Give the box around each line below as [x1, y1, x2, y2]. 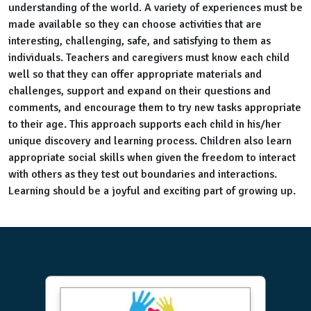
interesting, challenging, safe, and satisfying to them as [8, 34, 271, 49]
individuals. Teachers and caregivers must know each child [8, 51, 289, 65]
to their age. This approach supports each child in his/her [8, 117, 281, 132]
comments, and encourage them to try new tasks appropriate [8, 101, 301, 115]
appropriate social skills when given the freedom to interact [8, 151, 296, 165]
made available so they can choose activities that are [8, 17, 262, 32]
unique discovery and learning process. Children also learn [8, 134, 292, 149]
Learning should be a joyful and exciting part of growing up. [8, 184, 296, 199]
